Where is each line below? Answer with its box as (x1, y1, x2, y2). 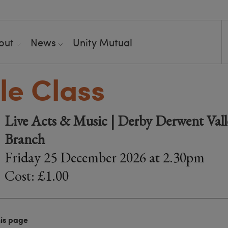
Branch (5, 130, 45, 148)
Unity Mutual (73, 35, 132, 49)
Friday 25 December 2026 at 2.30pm (5, 148, 205, 166)
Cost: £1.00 (5, 166, 69, 185)
